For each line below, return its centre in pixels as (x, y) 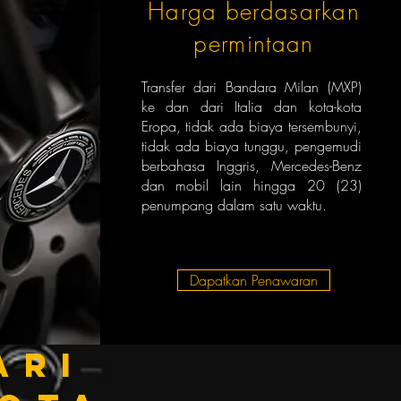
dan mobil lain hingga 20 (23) (251, 185)
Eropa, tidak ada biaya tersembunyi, (251, 126)
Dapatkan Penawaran (253, 280)
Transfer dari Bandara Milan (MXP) (251, 87)
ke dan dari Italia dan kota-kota (251, 107)
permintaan (254, 44)
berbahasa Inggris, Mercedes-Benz (251, 166)
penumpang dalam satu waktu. (234, 205)
